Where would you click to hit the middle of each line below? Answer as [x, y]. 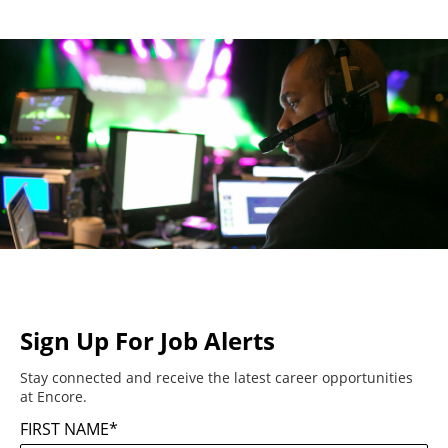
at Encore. [53, 396]
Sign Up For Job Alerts [147, 340]
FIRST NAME [64, 428]
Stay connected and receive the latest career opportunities [216, 377]
